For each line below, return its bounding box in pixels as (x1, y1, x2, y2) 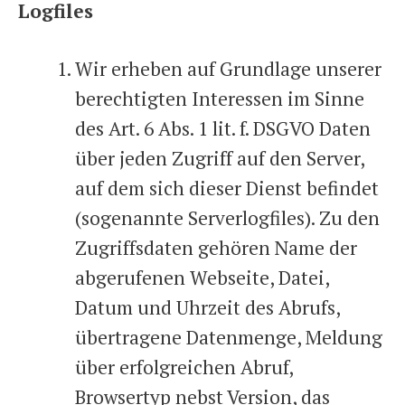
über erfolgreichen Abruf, (75, 354, 293, 380)
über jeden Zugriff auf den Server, (75, 146, 364, 171)
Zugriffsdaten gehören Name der (75, 235, 357, 260)
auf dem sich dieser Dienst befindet (75, 175, 379, 201)
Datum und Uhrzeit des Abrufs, (75, 295, 340, 320)
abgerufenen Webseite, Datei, (75, 265, 329, 290)
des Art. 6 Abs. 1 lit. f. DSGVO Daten (75, 116, 371, 141)
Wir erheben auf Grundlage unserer (75, 56, 381, 81)
